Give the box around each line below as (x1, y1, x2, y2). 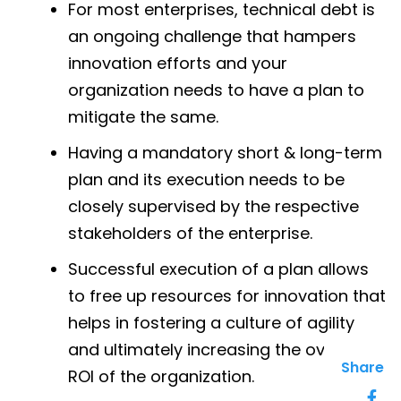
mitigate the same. (68, 105, 218, 128)
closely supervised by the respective (68, 194, 359, 218)
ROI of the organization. (68, 364, 254, 388)
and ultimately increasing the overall (68, 337, 359, 361)
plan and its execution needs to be (68, 167, 345, 191)
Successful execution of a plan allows (68, 257, 369, 280)
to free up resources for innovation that (68, 284, 386, 307)
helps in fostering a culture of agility (68, 311, 354, 334)
